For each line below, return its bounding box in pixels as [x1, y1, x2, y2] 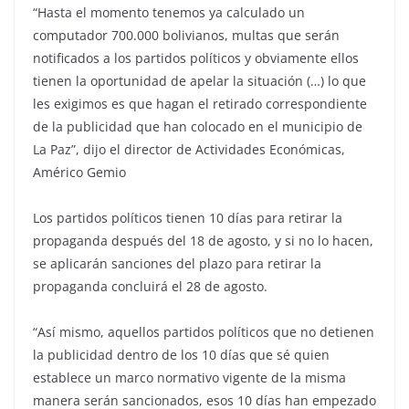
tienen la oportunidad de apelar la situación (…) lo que [33, 71, 366, 89]
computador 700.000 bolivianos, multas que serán [33, 26, 340, 44]
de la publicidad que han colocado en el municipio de [33, 117, 362, 135]
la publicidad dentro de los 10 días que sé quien [33, 345, 330, 363]
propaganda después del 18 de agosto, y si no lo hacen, [33, 231, 373, 249]
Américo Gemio [33, 163, 126, 181]
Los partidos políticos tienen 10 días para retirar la [33, 208, 342, 226]
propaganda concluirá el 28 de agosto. [33, 277, 267, 295]
